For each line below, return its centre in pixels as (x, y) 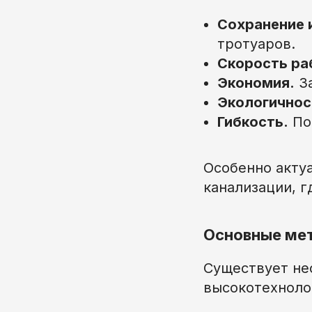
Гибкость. (253, 122)
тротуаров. (256, 44)
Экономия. (256, 83)
